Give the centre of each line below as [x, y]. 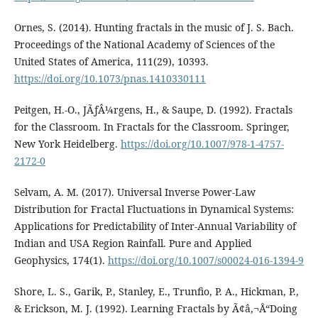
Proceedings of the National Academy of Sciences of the [144, 44]
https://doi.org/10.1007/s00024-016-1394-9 [205, 260]
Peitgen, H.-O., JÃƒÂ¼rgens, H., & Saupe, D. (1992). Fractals [153, 109]
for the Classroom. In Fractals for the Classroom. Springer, [152, 126]
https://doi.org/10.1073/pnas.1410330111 [110, 78]
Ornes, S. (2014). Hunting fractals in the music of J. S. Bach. [154, 27]
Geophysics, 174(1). [61, 260]
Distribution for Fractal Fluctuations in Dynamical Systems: [154, 209]
